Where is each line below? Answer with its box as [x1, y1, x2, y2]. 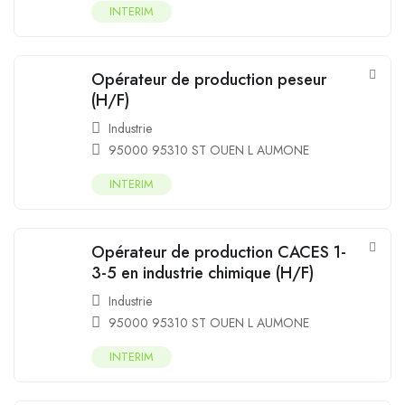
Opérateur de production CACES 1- [91, 240, 346, 264]
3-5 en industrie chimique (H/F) [91, 260, 314, 285]
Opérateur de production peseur [91, 67, 326, 91]
